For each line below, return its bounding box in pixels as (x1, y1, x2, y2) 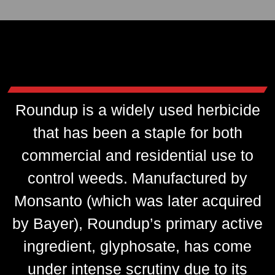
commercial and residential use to (21, 146, 254, 164)
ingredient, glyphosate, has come (23, 237, 252, 255)
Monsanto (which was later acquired (14, 192, 261, 209)
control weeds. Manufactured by (28, 169, 247, 187)
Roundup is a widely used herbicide (15, 101, 260, 118)
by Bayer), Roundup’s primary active (12, 214, 263, 232)
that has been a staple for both (33, 123, 242, 141)
